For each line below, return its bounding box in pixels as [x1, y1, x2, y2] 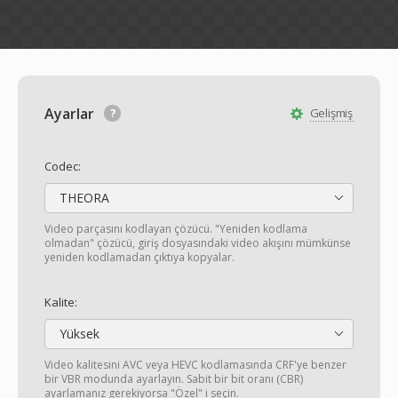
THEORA [56, 189, 109, 206]
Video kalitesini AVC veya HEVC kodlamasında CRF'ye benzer [44, 357, 346, 372]
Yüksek [56, 325, 99, 342]
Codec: [44, 158, 81, 174]
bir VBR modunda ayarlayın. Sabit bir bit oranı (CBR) [44, 371, 303, 386]
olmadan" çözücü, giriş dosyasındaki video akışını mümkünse [44, 235, 351, 251]
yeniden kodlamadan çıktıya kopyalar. [44, 250, 235, 265]
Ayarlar [44, 104, 98, 123]
